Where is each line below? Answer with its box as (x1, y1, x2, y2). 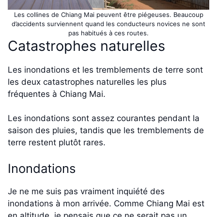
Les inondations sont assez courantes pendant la (8, 113, 200, 124)
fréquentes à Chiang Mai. (8, 89, 106, 99)
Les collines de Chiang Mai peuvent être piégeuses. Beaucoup (14, 10, 203, 18)
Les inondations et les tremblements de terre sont (8, 64, 203, 75)
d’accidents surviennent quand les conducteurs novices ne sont (12, 19, 205, 28)
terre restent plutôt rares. (8, 138, 106, 148)
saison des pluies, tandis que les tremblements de (8, 125, 204, 136)
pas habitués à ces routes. (68, 29, 149, 37)
